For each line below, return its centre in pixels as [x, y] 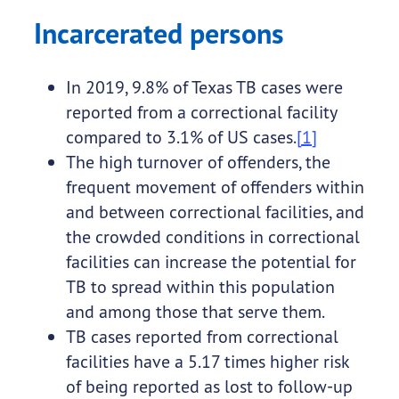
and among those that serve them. [195, 312]
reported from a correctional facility [201, 112]
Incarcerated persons [159, 34]
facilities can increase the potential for [211, 262]
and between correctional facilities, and [215, 212]
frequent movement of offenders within [215, 187]
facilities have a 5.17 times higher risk [207, 362]
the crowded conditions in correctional [212, 237]
